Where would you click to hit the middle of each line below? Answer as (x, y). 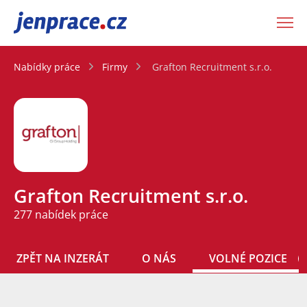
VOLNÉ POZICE (248, 259)
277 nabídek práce (61, 215)
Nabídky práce (47, 66)
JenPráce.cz (49, 23)
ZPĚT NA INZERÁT (63, 259)
